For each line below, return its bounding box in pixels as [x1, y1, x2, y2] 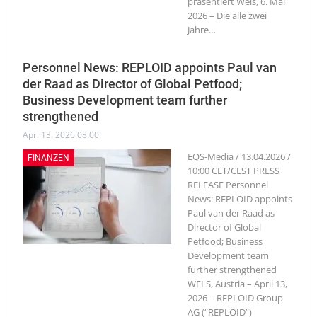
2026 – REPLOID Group [188, 292, 283, 304]
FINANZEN [28, 153, 69, 163]
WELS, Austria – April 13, [188, 277, 287, 290]
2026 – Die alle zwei [188, 9, 267, 22]
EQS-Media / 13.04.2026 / [188, 150, 291, 163]
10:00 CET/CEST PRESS [188, 164, 279, 177]
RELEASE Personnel [188, 178, 268, 191]
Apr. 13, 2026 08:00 [23, 129, 99, 141]
